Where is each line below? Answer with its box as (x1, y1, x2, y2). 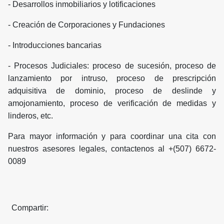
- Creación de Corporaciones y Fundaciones (8, 20, 165, 29)
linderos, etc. (8, 111, 53, 120)
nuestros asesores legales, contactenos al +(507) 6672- (8, 144, 216, 153)
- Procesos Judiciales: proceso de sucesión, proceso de (8, 61, 216, 70)
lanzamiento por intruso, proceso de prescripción (8, 74, 216, 83)
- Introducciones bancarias (8, 41, 101, 50)
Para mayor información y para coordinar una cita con (8, 132, 216, 141)
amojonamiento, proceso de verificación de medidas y (8, 99, 216, 108)
